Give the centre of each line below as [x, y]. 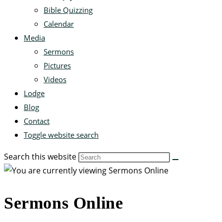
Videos [55, 79]
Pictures [57, 65]
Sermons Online [64, 203]
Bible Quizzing [68, 10]
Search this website [41, 157]
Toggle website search [61, 135]
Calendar [59, 24]
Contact [37, 121]
